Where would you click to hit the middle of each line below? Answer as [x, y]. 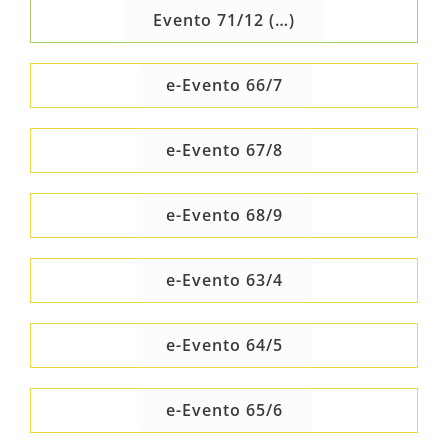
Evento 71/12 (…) [224, 20]
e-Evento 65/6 [224, 410]
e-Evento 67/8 [224, 150]
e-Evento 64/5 [224, 345]
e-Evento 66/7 [224, 85]
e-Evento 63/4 [224, 280]
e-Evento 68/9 [224, 215]
